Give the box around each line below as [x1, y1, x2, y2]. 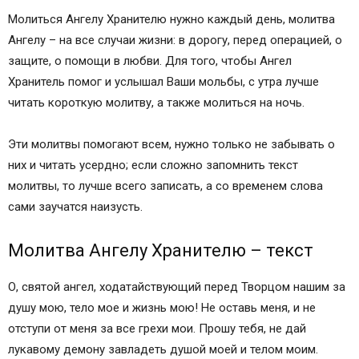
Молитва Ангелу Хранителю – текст [8, 240, 313, 261]
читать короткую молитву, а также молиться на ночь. [8, 95, 305, 111]
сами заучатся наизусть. [8, 200, 143, 215]
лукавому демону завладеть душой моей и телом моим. [8, 342, 318, 357]
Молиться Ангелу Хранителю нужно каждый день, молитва [8, 12, 335, 27]
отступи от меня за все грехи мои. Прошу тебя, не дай [8, 321, 306, 337]
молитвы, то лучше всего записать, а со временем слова [8, 179, 323, 194]
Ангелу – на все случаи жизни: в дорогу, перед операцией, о [8, 33, 342, 48]
